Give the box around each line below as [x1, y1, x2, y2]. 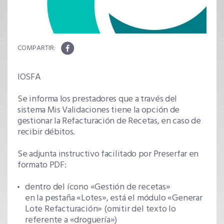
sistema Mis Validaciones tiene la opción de [17, 103, 180, 118]
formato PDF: [17, 158, 66, 173]
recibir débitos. [17, 125, 75, 140]
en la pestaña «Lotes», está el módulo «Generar [25, 191, 202, 206]
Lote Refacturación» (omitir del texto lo [25, 202, 176, 217]
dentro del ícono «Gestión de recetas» [25, 180, 170, 195]
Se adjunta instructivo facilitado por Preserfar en [17, 147, 199, 162]
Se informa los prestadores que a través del [17, 92, 177, 107]
